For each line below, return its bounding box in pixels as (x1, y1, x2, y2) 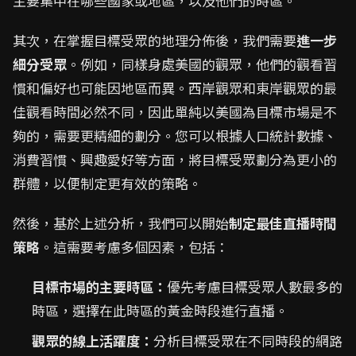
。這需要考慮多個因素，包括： (40, 237, 229, 257)
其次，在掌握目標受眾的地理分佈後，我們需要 (13, 30, 296, 50)
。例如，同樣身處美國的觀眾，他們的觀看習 (67, 54, 337, 74)
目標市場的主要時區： (32, 277, 167, 296)
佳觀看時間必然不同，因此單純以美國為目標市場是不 (13, 102, 337, 122)
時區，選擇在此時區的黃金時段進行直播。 (32, 300, 288, 320)
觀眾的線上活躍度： (32, 331, 153, 350)
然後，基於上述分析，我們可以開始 (13, 213, 229, 233)
